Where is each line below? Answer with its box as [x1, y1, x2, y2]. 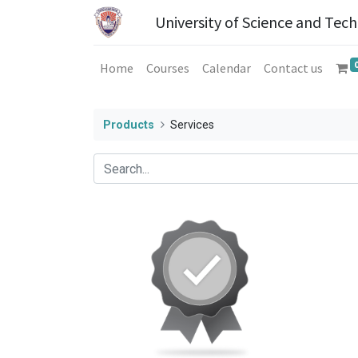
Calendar [202, 60, 251, 76]
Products [103, 117, 154, 132]
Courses [146, 60, 189, 76]
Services [170, 117, 215, 132]
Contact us [264, 60, 323, 76]
